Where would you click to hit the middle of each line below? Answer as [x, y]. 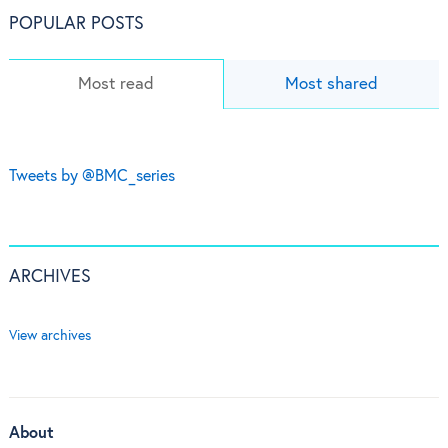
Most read [115, 84]
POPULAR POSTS [76, 24]
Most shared [331, 84]
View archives [49, 336]
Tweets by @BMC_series [91, 177]
